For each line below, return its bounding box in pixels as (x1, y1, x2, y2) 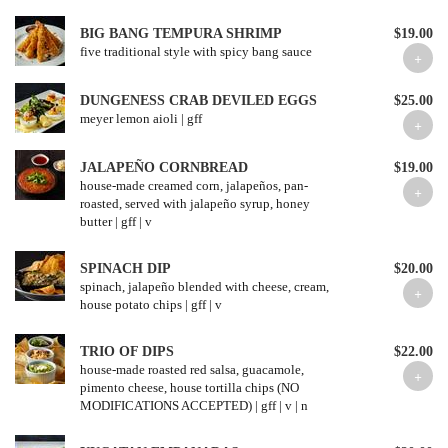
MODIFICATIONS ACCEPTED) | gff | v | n (80, 398, 308, 413)
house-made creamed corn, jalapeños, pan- (80, 178, 308, 193)
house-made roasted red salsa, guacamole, (80, 362, 304, 377)
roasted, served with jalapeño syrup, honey (80, 196, 310, 211)
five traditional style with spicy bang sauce (80, 44, 312, 59)
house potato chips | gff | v (80, 297, 222, 312)
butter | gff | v (80, 214, 152, 229)
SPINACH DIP (80, 261, 171, 276)
